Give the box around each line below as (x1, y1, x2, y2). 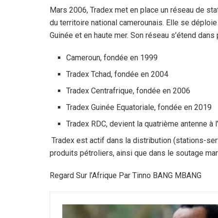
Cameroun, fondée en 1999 (66, 53, 158, 63)
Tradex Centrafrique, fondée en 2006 (66, 86, 191, 96)
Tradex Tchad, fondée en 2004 (66, 70, 169, 79)
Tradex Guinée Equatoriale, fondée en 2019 (66, 103, 212, 112)
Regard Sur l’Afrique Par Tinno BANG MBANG (50, 171, 201, 181)
